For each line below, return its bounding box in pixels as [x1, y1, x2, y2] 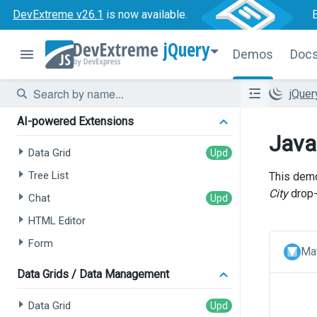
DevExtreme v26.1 [13, 8, 103, 21]
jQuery [163, 37, 210, 62]
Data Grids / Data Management [17, 267, 169, 281]
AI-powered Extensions [17, 115, 134, 128]
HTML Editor [28, 214, 86, 227]
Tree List [28, 169, 69, 182]
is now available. [103, 8, 188, 21]
